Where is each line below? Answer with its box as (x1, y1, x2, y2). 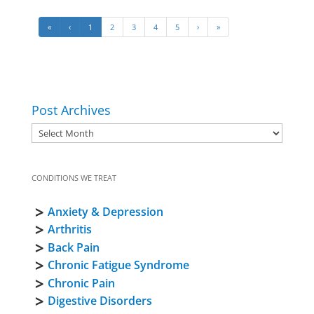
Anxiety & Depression (47, 203, 163, 219)
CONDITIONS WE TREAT (31, 172, 116, 183)
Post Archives (31, 101, 111, 118)
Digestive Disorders (47, 293, 152, 309)
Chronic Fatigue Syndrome (47, 257, 189, 273)
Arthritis (47, 221, 92, 238)
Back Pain (47, 239, 100, 255)
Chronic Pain (47, 275, 115, 291)
